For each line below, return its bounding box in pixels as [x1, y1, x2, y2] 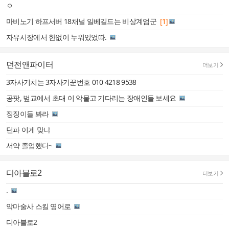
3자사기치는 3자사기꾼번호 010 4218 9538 [6, 77, 136, 87]
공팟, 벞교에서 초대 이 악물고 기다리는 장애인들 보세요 [6, 93, 176, 103]
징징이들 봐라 [6, 109, 49, 119]
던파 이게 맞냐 [6, 125, 51, 134]
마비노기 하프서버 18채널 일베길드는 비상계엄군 [6, 16, 156, 26]
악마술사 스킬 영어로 [6, 201, 71, 211]
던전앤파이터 [6, 59, 53, 70]
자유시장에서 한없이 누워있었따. [6, 32, 107, 42]
